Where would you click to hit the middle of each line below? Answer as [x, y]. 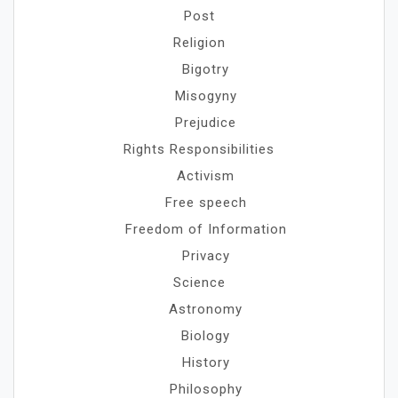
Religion [199, 43]
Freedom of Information [206, 229]
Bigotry [206, 69]
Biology [206, 336]
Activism [206, 176]
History [206, 362]
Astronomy [206, 309]
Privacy [206, 256]
